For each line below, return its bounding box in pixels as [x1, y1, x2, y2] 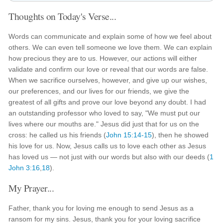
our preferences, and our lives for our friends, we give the [8, 87, 190, 95]
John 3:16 [8, 164, 40, 172]
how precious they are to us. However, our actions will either [8, 54, 198, 62]
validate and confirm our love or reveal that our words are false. [8, 65, 209, 73]
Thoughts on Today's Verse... [8, 9, 116, 22]
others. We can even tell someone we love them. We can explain [8, 43, 213, 51]
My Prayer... [8, 181, 54, 194]
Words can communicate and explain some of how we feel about [8, 32, 212, 40]
